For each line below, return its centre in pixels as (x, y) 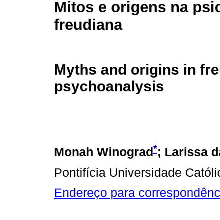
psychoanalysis (109, 86)
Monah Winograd (104, 152)
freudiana (88, 25)
